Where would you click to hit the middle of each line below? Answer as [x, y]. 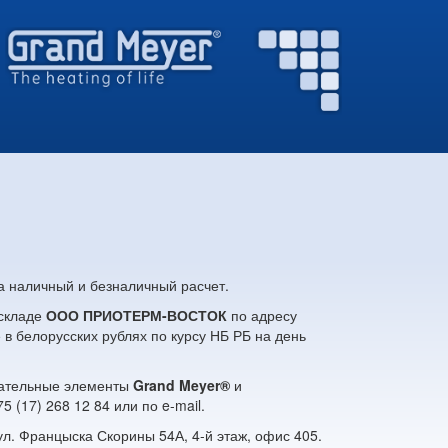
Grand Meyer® [181, 384]
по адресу [262, 314]
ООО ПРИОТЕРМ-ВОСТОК [136, 314]
